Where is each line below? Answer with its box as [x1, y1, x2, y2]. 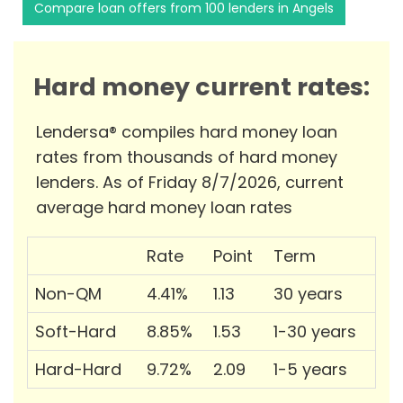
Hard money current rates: [33, 70, 370, 104]
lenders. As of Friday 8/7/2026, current [36, 171, 344, 194]
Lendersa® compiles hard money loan [36, 121, 337, 144]
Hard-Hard [35, 358, 121, 381]
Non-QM [35, 282, 102, 306]
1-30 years [273, 320, 356, 344]
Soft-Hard [35, 320, 116, 344]
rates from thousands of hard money [36, 146, 337, 169]
